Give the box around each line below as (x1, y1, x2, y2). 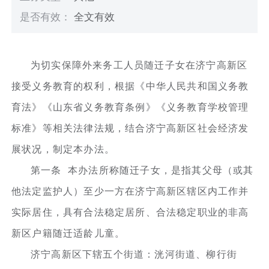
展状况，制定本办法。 (11, 144, 115, 154)
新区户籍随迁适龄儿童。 (11, 228, 125, 238)
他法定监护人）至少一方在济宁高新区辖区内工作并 (11, 186, 249, 196)
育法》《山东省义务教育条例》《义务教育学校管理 (11, 101, 249, 112)
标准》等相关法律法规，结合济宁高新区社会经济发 (11, 122, 249, 133)
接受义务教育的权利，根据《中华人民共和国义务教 (11, 80, 249, 91)
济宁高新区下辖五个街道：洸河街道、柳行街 (31, 249, 238, 259)
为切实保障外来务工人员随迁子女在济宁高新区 (31, 59, 248, 70)
